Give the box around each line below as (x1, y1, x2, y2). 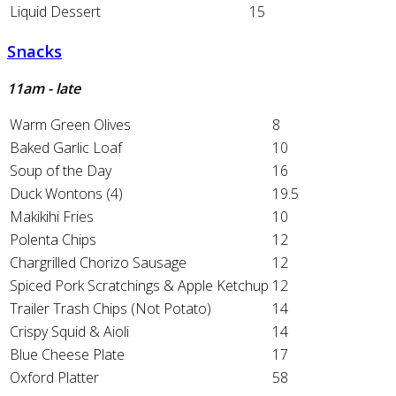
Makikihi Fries (10, 207, 97, 227)
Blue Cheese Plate (10, 345, 125, 365)
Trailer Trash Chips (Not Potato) (10, 299, 211, 319)
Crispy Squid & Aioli (10, 322, 129, 342)
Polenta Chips (10, 230, 100, 250)
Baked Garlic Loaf (10, 138, 122, 158)
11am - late (7, 79, 80, 99)
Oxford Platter (10, 368, 99, 388)
